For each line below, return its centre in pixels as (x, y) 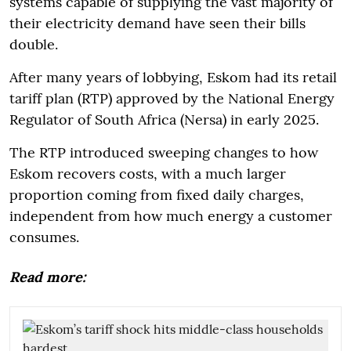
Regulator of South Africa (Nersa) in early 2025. (164, 119)
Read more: (47, 277)
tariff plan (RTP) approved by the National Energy (172, 98)
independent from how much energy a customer (171, 215)
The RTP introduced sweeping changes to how (164, 152)
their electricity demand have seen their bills (157, 23)
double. (34, 44)
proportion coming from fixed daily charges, (157, 194)
